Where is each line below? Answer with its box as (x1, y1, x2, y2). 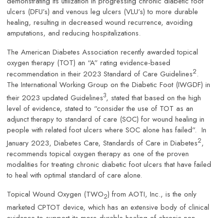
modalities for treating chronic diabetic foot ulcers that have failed (7, 159, 211, 170)
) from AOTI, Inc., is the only (108, 189, 197, 200)
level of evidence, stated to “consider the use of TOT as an (7, 103, 193, 114)
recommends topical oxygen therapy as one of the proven (7, 148, 189, 160)
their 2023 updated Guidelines (7, 92, 103, 104)
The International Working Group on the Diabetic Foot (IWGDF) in (7, 79, 210, 91)
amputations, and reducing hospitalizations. (7, 28, 141, 39)
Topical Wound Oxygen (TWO (7, 189, 104, 200)
